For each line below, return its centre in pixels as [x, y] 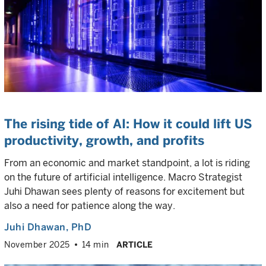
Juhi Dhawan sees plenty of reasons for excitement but [124, 191]
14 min [95, 245]
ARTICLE [134, 245]
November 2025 [37, 245]
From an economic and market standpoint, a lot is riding [127, 163]
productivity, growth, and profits [104, 140]
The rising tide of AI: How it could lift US [128, 124]
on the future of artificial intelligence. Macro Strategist [123, 177]
